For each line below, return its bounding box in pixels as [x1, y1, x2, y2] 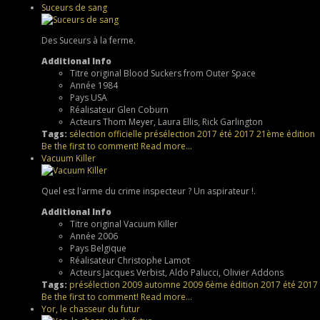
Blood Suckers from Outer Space [124, 66, 256, 79]
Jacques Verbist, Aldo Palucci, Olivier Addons [103, 266, 284, 279]
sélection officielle [69, 127, 142, 140]
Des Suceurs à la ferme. [41, 34, 136, 46]
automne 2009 [144, 278, 203, 291]
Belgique [91, 241, 126, 254]
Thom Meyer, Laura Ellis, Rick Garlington [103, 115, 263, 128]
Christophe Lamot [117, 254, 190, 266]
